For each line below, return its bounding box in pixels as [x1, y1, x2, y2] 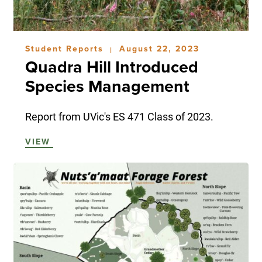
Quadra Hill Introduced [25, 57, 198, 77]
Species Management [25, 76, 189, 96]
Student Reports [25, 43, 107, 54]
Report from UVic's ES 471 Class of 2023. [25, 109, 213, 123]
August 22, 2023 [119, 43, 199, 54]
